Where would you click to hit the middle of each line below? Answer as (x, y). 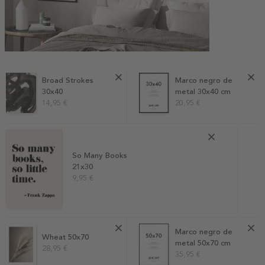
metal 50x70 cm (203, 243)
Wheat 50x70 (66, 237)
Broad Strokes (68, 80)
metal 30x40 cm (203, 91)
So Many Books (100, 156)
